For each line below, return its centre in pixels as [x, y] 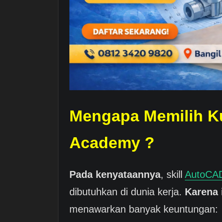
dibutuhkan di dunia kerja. [127, 192]
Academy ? [112, 143]
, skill [173, 174]
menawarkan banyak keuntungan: [144, 209]
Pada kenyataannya [115, 174]
